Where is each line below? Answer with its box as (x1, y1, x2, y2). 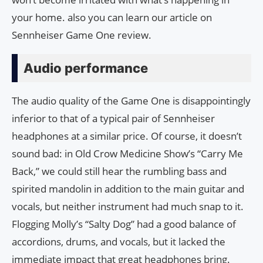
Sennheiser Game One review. (12, 28, 151, 42)
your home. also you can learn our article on (12, 11, 212, 25)
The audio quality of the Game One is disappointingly (12, 94, 251, 108)
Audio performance (23, 60, 148, 76)
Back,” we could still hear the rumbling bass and (12, 164, 227, 178)
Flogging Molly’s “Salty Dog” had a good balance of (12, 217, 236, 231)
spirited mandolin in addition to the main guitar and (12, 182, 244, 196)
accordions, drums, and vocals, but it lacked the (12, 235, 225, 249)
